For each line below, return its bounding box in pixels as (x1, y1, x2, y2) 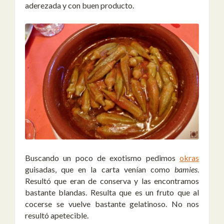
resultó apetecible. (25, 210, 88, 220)
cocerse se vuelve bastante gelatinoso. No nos (25, 198, 199, 208)
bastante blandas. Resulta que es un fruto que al (25, 187, 199, 197)
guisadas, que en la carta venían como (25, 164, 174, 174)
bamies (174, 164, 197, 174)
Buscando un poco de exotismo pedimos (25, 152, 179, 162)
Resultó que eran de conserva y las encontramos (25, 175, 199, 185)
